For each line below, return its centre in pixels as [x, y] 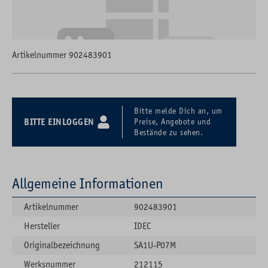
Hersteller [42, 226]
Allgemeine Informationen [88, 184]
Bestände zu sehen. [168, 133]
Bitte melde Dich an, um [178, 111]
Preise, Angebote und [172, 122]
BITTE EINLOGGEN [60, 122]
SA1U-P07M [155, 245]
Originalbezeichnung [62, 245]
